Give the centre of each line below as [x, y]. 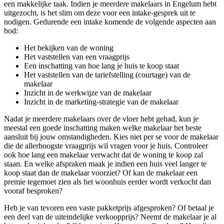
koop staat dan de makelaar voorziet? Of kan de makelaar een [101, 173]
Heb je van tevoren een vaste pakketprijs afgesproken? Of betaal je [109, 208]
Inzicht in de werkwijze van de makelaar [88, 93]
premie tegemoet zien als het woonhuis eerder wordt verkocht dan [107, 182]
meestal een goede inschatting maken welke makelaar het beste [103, 128]
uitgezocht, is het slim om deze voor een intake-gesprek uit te [100, 13]
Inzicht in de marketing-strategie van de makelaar [101, 102]
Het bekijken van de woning [69, 48]
